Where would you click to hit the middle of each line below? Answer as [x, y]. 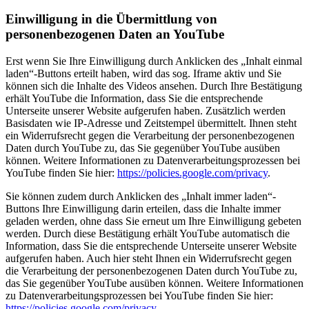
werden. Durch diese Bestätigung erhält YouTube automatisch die [148, 233]
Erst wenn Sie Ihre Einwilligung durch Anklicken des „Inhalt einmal [154, 61]
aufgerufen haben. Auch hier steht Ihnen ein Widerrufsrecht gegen [149, 258]
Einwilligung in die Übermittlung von [111, 19]
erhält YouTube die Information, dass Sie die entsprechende [134, 98]
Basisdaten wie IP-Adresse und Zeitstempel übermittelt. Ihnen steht [151, 123]
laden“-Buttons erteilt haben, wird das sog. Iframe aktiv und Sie [143, 73]
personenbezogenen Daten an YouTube [115, 34]
